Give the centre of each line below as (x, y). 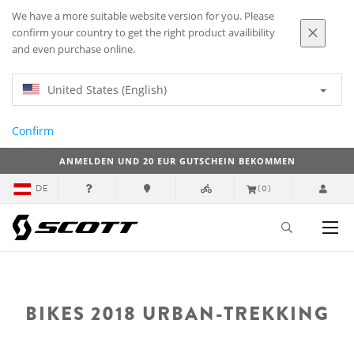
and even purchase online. (73, 49)
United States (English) (107, 90)
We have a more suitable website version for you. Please (143, 16)
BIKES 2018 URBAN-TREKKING (177, 313)
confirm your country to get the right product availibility (143, 33)
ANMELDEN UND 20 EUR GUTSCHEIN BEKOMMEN (177, 161)
